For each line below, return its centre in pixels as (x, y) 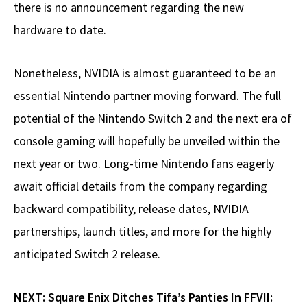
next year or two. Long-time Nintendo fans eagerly (144, 164)
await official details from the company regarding (140, 186)
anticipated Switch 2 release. (87, 254)
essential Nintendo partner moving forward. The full (147, 96)
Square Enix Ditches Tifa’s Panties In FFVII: (160, 297)
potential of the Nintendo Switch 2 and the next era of (153, 119)
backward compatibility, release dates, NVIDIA (131, 209)
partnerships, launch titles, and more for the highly (143, 232)
